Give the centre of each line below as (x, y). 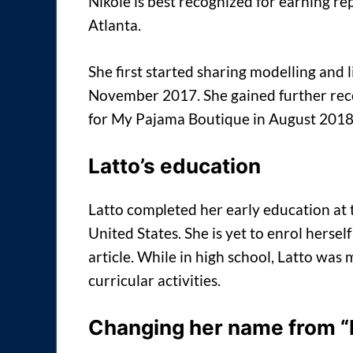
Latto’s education (175, 166)
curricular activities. (154, 280)
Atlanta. (115, 25)
